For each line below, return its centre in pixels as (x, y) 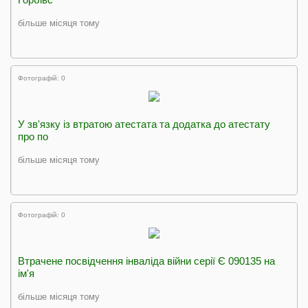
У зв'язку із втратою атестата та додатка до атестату (144, 124)
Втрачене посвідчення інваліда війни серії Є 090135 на (146, 261)
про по (33, 136)
